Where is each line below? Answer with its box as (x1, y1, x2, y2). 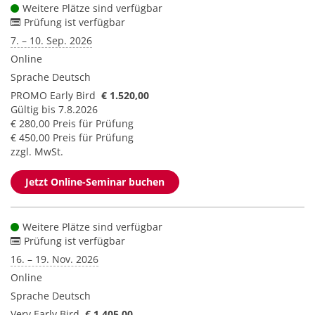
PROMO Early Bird (11, 89, 96, 102)
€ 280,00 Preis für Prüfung (11, 117, 134, 130)
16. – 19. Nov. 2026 (11, 252, 98, 266)
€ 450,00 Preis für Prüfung (11, 131, 134, 144)
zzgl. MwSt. (11, 145, 63, 158)
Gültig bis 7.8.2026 (11, 103, 98, 116)
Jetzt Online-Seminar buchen (25, 175, 165, 188)
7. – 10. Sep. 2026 (11, 34, 92, 47)
